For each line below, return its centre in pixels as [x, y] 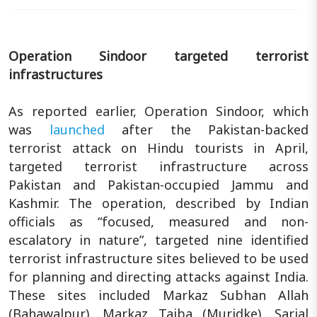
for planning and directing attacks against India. [158, 276]
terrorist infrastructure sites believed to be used [158, 258]
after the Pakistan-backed [206, 129]
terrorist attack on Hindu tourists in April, [158, 148]
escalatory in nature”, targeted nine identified [158, 240]
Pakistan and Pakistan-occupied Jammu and [158, 184]
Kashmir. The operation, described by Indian [158, 203]
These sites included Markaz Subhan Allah [158, 295]
